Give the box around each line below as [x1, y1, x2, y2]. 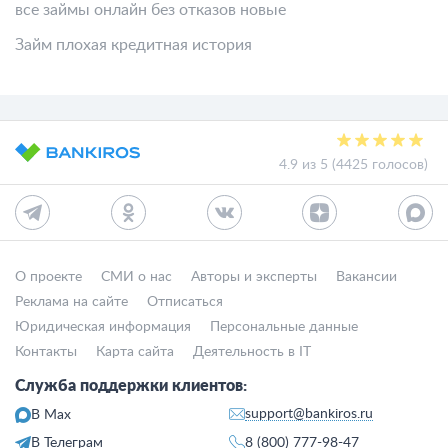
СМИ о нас [101, 270, 172, 284]
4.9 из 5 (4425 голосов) [279, 158, 428, 172]
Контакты [15, 345, 77, 359]
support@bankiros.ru [245, 407, 373, 421]
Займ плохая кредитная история [15, 37, 252, 53]
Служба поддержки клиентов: [15, 378, 247, 394]
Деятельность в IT [193, 345, 311, 359]
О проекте [15, 270, 82, 284]
